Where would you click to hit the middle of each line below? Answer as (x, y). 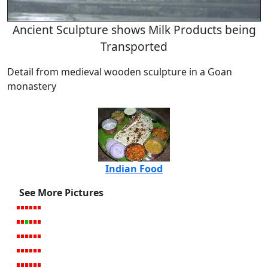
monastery (32, 86)
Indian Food (134, 168)
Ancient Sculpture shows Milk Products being (134, 29)
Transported (134, 46)
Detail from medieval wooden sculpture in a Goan (120, 71)
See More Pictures (61, 192)
